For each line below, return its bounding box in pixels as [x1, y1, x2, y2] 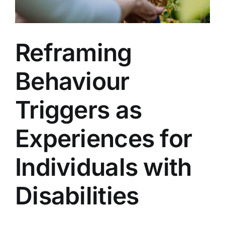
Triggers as [15, 94, 142, 125]
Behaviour [15, 66, 130, 96]
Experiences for [15, 123, 192, 153]
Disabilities [15, 180, 139, 210]
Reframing [15, 37, 132, 67]
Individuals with [15, 152, 192, 182]
